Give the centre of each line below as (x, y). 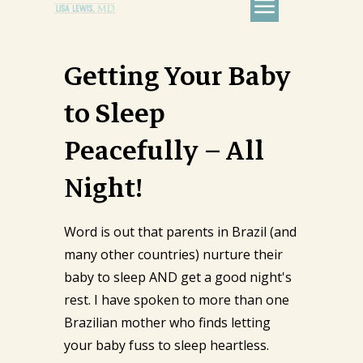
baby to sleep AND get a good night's (178, 277)
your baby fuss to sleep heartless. (167, 345)
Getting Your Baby (177, 76)
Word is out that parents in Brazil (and (180, 232)
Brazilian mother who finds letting (167, 322)
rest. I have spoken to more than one (177, 300)
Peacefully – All (164, 151)
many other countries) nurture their (173, 254)
